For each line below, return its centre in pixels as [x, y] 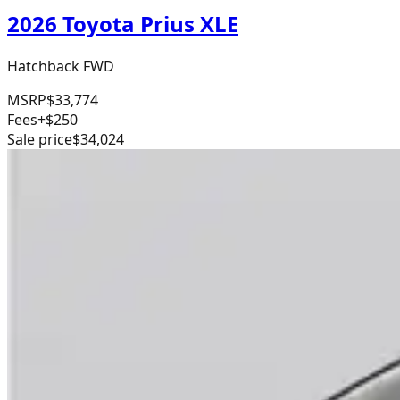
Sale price [40, 139]
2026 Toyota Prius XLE [123, 24]
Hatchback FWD [61, 66]
